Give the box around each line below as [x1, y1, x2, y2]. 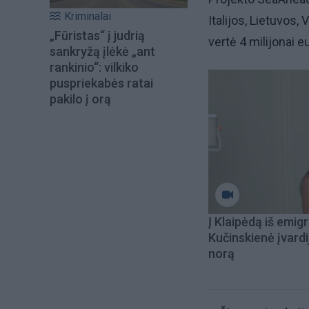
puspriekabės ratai [50, 76, 153, 91]
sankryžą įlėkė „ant [50, 44, 155, 59]
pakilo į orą [50, 92, 111, 107]
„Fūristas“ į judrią [50, 28, 145, 43]
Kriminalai [64, 10, 111, 23]
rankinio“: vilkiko [50, 60, 139, 75]
